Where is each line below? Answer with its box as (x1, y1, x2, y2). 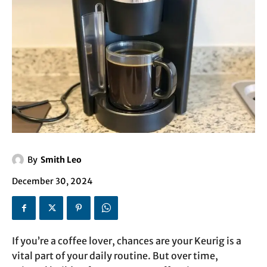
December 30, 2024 (12, 176, 92, 187)
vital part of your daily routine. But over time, (12, 250, 218, 262)
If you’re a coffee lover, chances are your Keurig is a (12, 235, 241, 247)
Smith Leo (41, 154, 82, 166)
